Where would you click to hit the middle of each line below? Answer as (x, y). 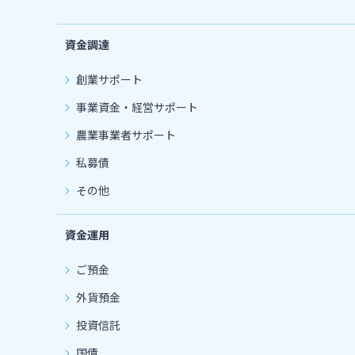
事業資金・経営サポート (137, 107)
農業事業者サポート (126, 134)
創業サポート (109, 79)
